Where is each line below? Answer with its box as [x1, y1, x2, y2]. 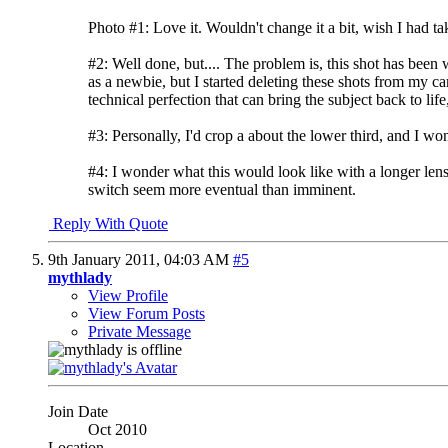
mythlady [48, 269, 112, 287]
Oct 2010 [88, 421, 147, 439]
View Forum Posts [88, 305, 205, 323]
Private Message [88, 323, 191, 341]
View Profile [88, 287, 168, 305]
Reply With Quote [49, 215, 168, 233]
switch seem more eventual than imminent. [88, 181, 356, 199]
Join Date [48, 403, 108, 421]
